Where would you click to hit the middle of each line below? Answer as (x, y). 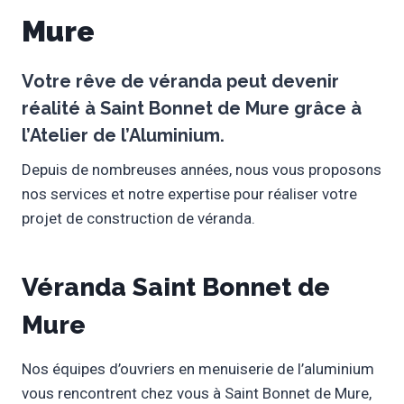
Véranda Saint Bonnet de (176, 288)
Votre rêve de (85, 82)
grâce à (326, 109)
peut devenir (280, 82)
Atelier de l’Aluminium (125, 136)
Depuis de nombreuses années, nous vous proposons (202, 170)
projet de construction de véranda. (138, 219)
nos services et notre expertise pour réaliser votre (189, 194)
